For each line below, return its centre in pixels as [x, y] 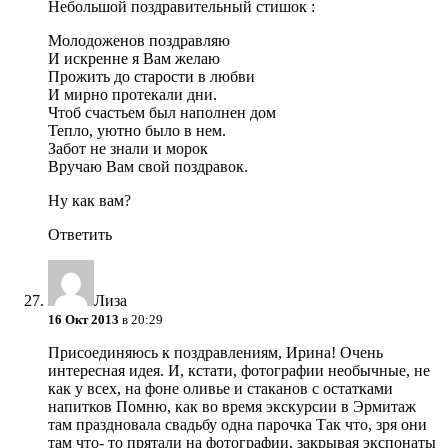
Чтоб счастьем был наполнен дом [162, 113]
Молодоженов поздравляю [139, 41]
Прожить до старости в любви [151, 77]
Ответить [80, 235]
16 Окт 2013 [83, 320]
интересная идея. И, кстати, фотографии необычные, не [239, 371]
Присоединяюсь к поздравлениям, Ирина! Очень [215, 353]
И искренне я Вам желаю [134, 59]
